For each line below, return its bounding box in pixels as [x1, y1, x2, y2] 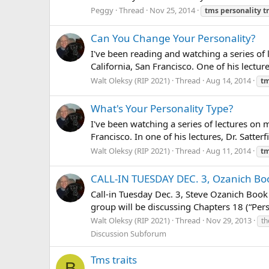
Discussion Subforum [91, 228, 166, 240]
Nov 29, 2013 [206, 215, 252, 226]
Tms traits [91, 252, 137, 267]
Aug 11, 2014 [206, 145, 251, 156]
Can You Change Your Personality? [91, 31, 255, 46]
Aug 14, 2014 [206, 74, 251, 86]
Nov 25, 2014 [150, 5, 195, 16]
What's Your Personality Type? [91, 101, 233, 116]
